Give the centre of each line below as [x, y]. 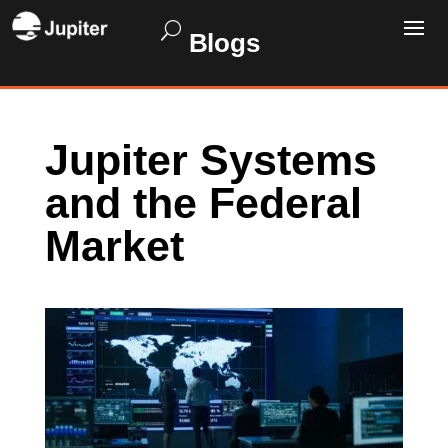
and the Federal [203, 203]
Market [114, 246]
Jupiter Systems [210, 160]
